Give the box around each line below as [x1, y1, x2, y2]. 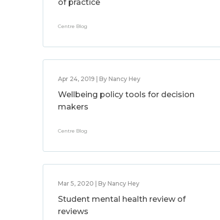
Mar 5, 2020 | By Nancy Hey [58, 180, 139, 187]
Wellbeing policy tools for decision [58, 90, 194, 99]
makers [58, 102, 88, 111]
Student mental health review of [58, 194, 186, 204]
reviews [58, 207, 88, 216]
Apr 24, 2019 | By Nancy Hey [58, 75, 140, 82]
